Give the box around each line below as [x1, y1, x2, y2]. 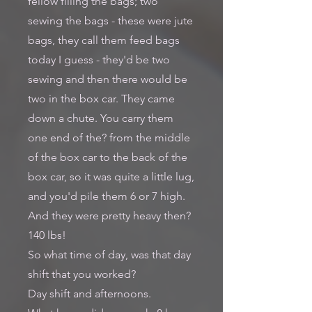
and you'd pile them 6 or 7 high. [28, 189, 185, 203]
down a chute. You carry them [28, 111, 173, 125]
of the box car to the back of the [28, 150, 187, 164]
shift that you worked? [28, 267, 136, 281]
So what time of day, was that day [28, 248, 191, 261]
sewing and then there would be [28, 72, 187, 86]
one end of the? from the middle [28, 131, 190, 144]
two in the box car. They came [28, 92, 175, 105]
